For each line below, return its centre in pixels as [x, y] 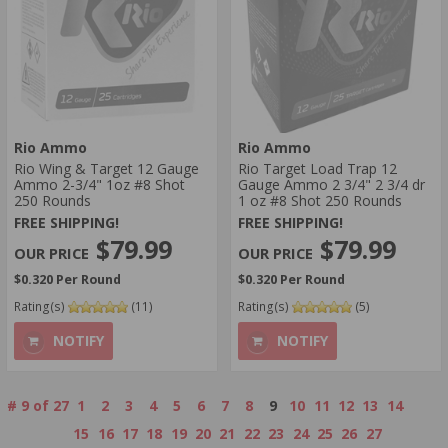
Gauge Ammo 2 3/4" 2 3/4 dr [331, 184]
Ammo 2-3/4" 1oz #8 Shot [99, 184]
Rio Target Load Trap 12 [317, 168]
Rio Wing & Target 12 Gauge [106, 168]
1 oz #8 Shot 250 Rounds [320, 200]
